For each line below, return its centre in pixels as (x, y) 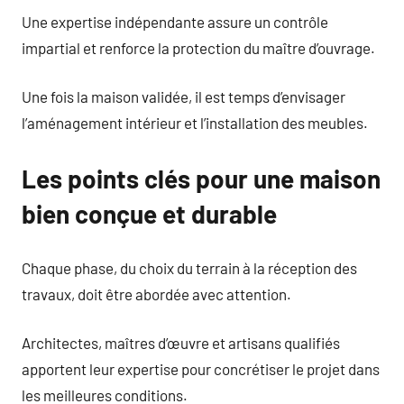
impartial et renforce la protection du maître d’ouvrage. (198, 47)
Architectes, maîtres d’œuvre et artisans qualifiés (181, 343)
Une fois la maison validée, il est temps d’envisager (184, 96)
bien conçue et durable (149, 214)
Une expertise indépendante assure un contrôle (175, 21)
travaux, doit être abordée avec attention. (156, 294)
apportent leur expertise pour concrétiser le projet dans (201, 369)
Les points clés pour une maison (201, 179)
